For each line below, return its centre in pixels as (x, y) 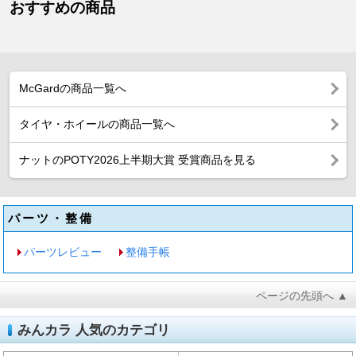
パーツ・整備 (50, 218)
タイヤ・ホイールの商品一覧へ (97, 124)
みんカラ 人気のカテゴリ (94, 330)
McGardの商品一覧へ (73, 88)
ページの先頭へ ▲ (302, 295)
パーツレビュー (63, 252)
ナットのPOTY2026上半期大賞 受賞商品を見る (137, 160)
